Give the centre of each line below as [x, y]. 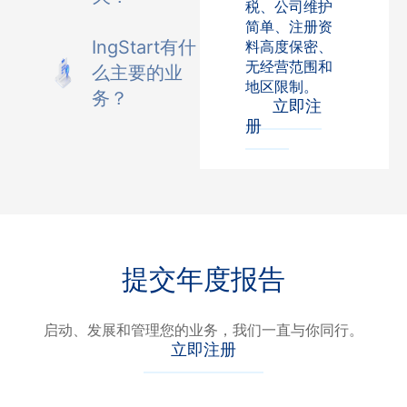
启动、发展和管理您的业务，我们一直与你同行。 [203, 330]
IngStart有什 [144, 47]
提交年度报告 [203, 279]
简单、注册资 [289, 26]
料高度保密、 [289, 46]
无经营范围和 [289, 66]
